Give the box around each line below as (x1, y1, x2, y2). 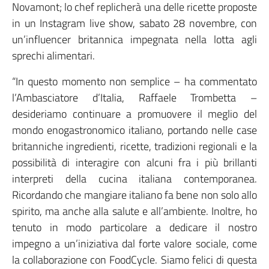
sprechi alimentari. (12, 47, 95, 64)
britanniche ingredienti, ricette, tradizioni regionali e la (12, 138, 257, 154)
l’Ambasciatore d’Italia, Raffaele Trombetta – (12, 89, 257, 106)
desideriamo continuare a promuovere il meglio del (12, 106, 257, 122)
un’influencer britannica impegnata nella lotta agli (12, 31, 257, 47)
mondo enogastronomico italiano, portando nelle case (12, 122, 257, 138)
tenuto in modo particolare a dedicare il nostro (12, 219, 257, 235)
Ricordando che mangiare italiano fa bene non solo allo (12, 187, 257, 203)
